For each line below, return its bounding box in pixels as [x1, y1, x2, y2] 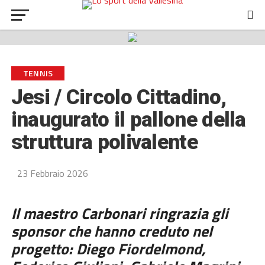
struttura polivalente [11, 130, 198, 154]
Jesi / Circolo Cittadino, [11, 85, 227, 109]
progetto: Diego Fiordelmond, [11, 237, 206, 260]
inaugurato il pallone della [11, 108, 246, 132]
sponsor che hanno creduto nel [11, 219, 212, 243]
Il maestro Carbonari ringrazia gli [11, 202, 228, 225]
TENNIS [22, 67, 53, 80]
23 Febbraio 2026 [17, 166, 88, 180]
